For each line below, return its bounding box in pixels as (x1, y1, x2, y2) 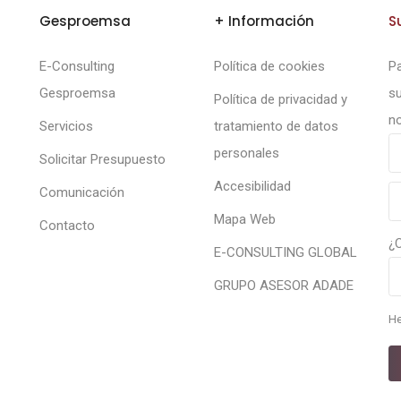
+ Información (214, 12, 314, 31)
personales (214, 145, 279, 162)
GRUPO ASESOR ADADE (214, 277, 354, 294)
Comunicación (39, 184, 124, 201)
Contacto (39, 218, 95, 235)
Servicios (39, 118, 93, 135)
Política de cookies (214, 58, 325, 75)
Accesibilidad (214, 178, 291, 195)
